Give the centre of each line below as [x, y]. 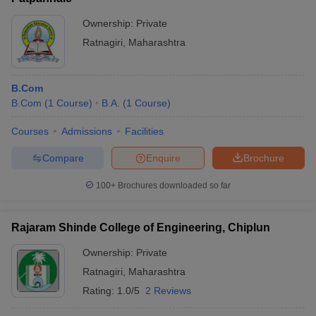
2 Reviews [168, 291]
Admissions [87, 131]
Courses [30, 131]
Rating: [100, 291]
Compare [63, 158]
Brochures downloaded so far [173, 186]
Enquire [163, 158]
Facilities [144, 131]
